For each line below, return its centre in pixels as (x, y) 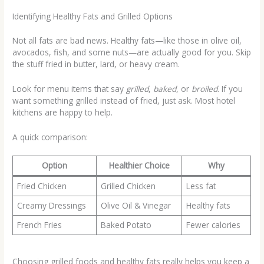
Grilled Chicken (128, 186)
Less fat (201, 186)
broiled (205, 88)
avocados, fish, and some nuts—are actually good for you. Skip (132, 52)
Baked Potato (126, 225)
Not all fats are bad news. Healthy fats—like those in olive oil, (127, 40)
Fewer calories (213, 225)
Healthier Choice (139, 166)
